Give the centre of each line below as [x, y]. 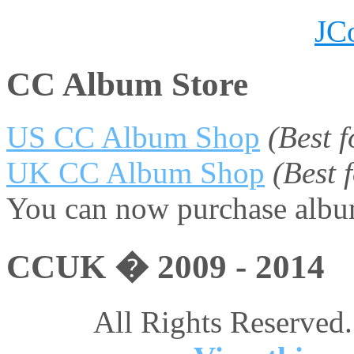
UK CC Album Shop [136, 173]
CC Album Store [127, 85]
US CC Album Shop [133, 137]
